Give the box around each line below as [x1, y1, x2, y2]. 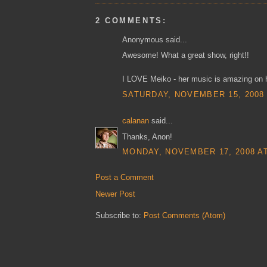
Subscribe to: [95, 210, 144, 220]
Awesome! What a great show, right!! [122, 51, 249, 60]
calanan [122, 116, 149, 126]
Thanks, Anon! [122, 132, 172, 141]
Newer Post [95, 189, 135, 198]
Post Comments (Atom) [144, 210, 225, 220]
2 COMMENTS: [95, 15, 167, 25]
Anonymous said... [122, 35, 187, 44]
